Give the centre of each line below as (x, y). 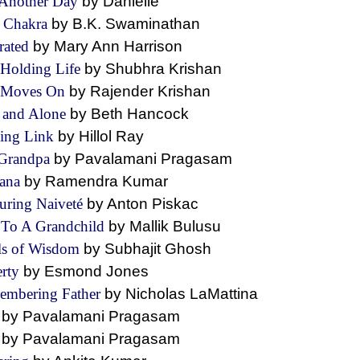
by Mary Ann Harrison (114, 46)
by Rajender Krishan (148, 91)
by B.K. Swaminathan (132, 24)
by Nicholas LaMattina (187, 294)
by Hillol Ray (107, 136)
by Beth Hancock (135, 114)
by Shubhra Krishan (161, 69)
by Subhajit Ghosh (151, 249)
